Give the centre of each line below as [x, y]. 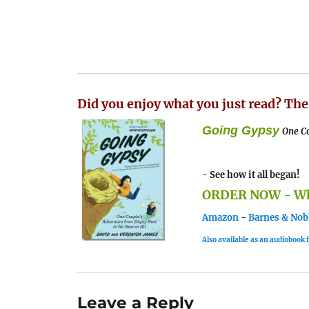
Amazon [221, 218]
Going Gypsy [241, 131]
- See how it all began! [251, 175]
